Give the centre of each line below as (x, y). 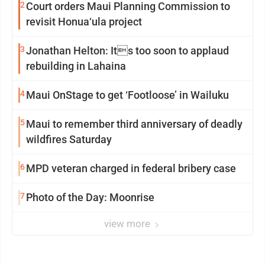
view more (128, 224)
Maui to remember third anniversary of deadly (134, 124)
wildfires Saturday (69, 139)
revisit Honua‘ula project (84, 22)
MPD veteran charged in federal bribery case (131, 168)
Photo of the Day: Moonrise (90, 197)
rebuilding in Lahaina (76, 66)
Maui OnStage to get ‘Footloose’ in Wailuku (127, 95)
